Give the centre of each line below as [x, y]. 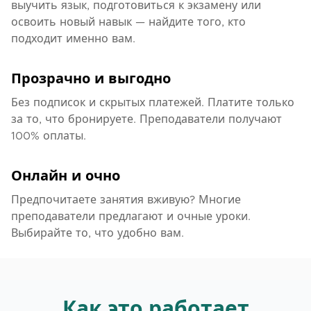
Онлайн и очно [66, 176]
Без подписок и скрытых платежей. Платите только [153, 103]
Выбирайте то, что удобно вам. [98, 233]
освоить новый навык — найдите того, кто [128, 22]
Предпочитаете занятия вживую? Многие [126, 200]
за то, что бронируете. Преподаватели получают [146, 119]
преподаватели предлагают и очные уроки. [131, 217]
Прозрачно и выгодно [91, 79]
